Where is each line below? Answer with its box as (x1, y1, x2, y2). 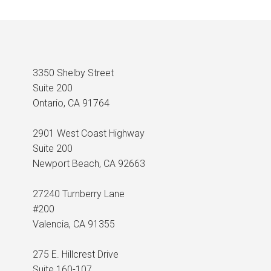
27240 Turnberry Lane (33, 188, 125, 200)
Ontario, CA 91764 (33, 97, 109, 109)
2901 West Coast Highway (33, 128, 145, 139)
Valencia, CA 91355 (33, 218, 115, 230)
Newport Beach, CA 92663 (33, 158, 145, 169)
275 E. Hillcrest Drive (33, 249, 119, 260)
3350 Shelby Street (33, 67, 114, 79)
